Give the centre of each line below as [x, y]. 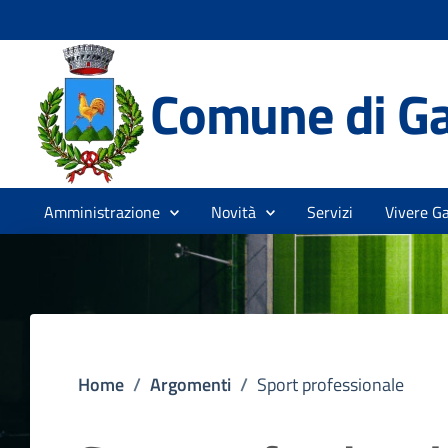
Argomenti [190, 384]
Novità [233, 212]
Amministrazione [102, 212]
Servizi [330, 212]
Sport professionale [330, 384]
